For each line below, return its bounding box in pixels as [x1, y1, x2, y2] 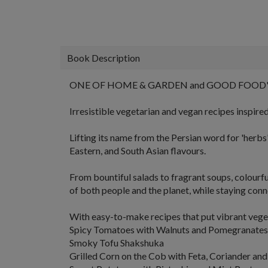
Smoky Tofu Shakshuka [69, 237, 164, 248]
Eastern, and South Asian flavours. [69, 145, 206, 156]
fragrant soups [171, 171, 231, 182]
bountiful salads [93, 171, 159, 182]
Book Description [67, 52, 140, 63]
